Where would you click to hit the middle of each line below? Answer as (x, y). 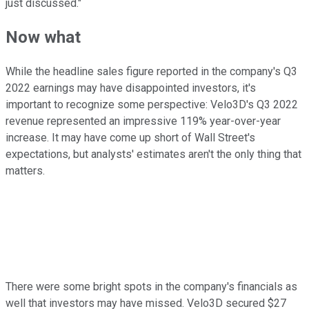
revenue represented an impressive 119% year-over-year (143, 121)
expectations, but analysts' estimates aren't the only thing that (153, 154)
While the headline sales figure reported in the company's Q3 (151, 72)
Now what (43, 38)
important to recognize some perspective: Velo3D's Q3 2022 (152, 105)
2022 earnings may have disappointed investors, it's (131, 88)
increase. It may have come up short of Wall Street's (130, 138)
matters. (25, 171)
